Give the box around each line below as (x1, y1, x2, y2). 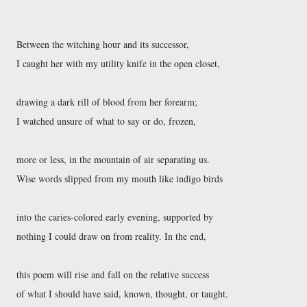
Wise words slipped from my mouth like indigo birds (16, 172, 225, 185)
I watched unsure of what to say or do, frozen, (16, 114, 199, 127)
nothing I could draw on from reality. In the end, (16, 230, 209, 243)
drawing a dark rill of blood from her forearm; (16, 95, 200, 108)
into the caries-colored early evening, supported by (16, 210, 216, 223)
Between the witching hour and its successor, (16, 38, 192, 51)
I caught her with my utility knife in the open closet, (16, 57, 223, 70)
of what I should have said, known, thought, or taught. (16, 287, 231, 300)
